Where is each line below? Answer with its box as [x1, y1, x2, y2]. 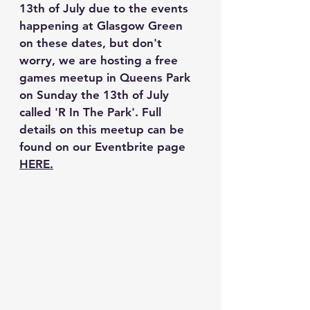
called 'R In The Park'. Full [19, 105, 165, 120]
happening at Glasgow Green [19, 19, 186, 33]
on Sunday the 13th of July [19, 88, 172, 102]
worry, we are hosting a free [19, 53, 181, 68]
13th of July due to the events [19, 1, 192, 16]
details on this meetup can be [19, 122, 188, 137]
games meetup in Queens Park [19, 71, 194, 85]
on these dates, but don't [19, 36, 165, 51]
